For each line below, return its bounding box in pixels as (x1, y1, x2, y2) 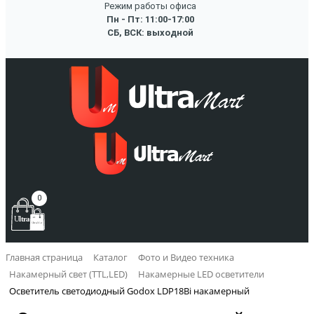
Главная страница (6, 251, 83, 264)
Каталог (93, 251, 128, 264)
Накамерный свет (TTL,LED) (9, 267, 128, 280)
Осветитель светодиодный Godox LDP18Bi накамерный (9, 284, 250, 297)
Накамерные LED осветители (138, 267, 264, 280)
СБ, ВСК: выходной (107, 27, 193, 38)
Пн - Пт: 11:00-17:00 (107, 13, 194, 25)
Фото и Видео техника (138, 251, 234, 264)
